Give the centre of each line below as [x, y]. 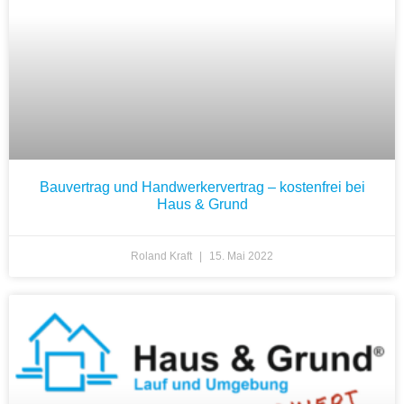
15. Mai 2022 [240, 257]
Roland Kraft [163, 257]
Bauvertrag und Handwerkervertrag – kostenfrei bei [202, 188]
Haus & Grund [202, 205]
